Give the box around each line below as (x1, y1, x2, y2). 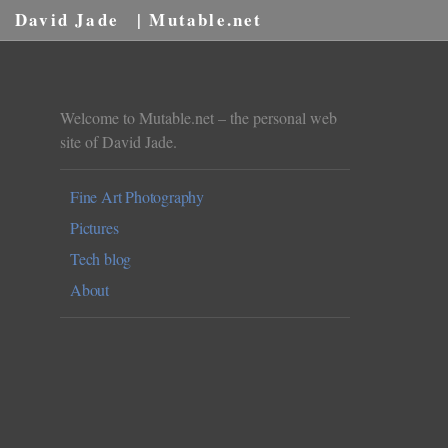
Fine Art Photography (70, 186, 204, 207)
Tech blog (70, 248, 132, 269)
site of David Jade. (60, 131, 177, 152)
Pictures (70, 217, 119, 238)
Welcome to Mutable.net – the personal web (60, 107, 337, 128)
